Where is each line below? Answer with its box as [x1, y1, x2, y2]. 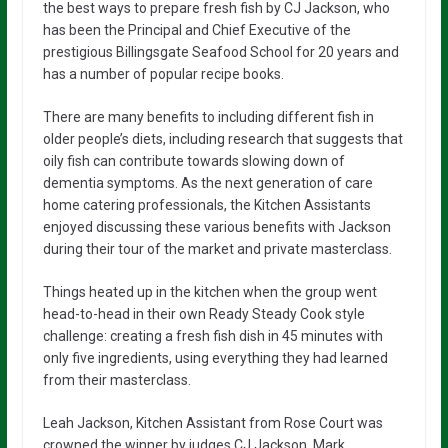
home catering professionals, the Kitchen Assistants [42, 197, 371, 214]
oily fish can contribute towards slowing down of [42, 153, 345, 170]
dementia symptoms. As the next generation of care [42, 175, 373, 192]
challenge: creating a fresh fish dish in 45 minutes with [42, 328, 383, 345]
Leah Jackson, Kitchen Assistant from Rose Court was [42, 415, 383, 432]
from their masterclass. [42, 372, 191, 389]
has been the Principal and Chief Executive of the [42, 22, 351, 39]
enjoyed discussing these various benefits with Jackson [42, 219, 391, 236]
